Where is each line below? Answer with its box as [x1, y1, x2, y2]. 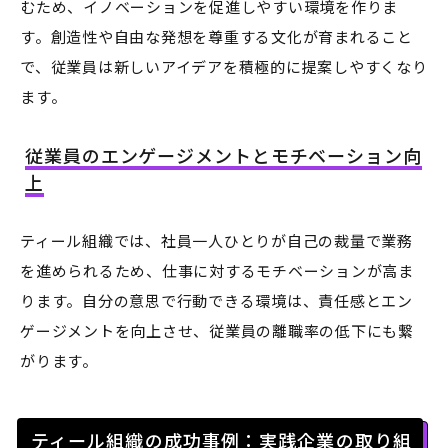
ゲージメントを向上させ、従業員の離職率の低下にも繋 [20, 320, 414, 342]
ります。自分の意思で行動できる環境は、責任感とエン [20, 290, 413, 312]
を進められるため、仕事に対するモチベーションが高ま [20, 260, 414, 282]
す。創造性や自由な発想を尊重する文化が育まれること [20, 26, 413, 48]
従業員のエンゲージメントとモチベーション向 [25, 142, 422, 169]
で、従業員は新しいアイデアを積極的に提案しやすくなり [20, 56, 428, 78]
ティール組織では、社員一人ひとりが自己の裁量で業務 [20, 230, 413, 252]
